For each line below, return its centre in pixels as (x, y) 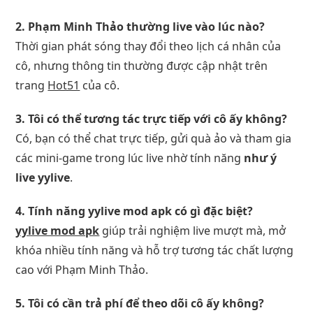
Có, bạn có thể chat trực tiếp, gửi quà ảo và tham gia (154, 138)
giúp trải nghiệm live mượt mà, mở (193, 230)
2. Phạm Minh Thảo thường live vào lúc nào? (140, 26)
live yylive (43, 177)
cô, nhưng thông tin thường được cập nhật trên (142, 65)
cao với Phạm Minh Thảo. (82, 269)
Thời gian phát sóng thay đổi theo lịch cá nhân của (148, 46)
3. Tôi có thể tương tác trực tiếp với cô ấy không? (152, 118)
